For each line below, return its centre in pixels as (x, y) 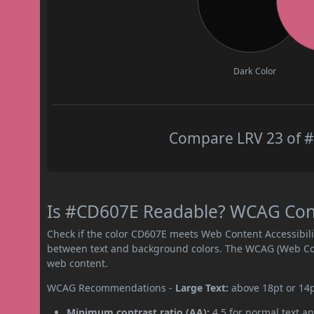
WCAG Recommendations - (111, 287)
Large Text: (202, 287)
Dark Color (255, 71)
